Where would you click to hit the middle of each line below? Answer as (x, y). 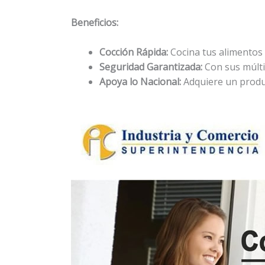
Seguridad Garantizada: (151, 67)
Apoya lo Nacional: (140, 82)
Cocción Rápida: (134, 52)
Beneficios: (95, 22)
